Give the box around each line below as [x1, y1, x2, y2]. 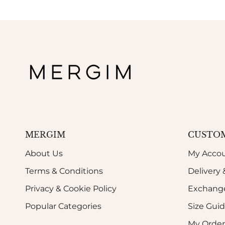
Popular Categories [25, 201, 101, 211]
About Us [25, 149, 63, 158]
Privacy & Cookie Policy [25, 184, 117, 193]
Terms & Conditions [25, 166, 103, 176]
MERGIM [25, 130, 65, 140]
